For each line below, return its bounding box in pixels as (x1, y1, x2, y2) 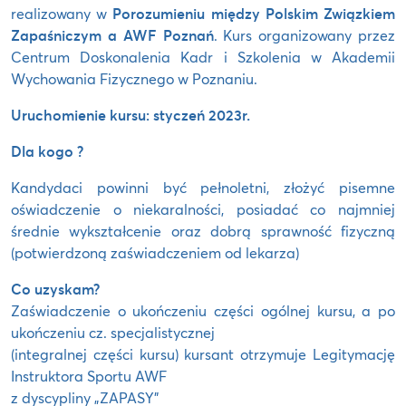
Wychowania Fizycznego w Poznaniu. (11, 68, 257, 88)
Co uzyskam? (11, 278, 100, 298)
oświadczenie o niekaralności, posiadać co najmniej (11, 198, 395, 218)
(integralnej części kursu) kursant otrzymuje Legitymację (11, 343, 395, 363)
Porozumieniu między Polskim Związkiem (112, 3, 396, 23)
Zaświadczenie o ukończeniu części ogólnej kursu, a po (11, 300, 395, 320)
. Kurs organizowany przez (213, 24, 395, 44)
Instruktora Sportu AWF (11, 365, 167, 385)
